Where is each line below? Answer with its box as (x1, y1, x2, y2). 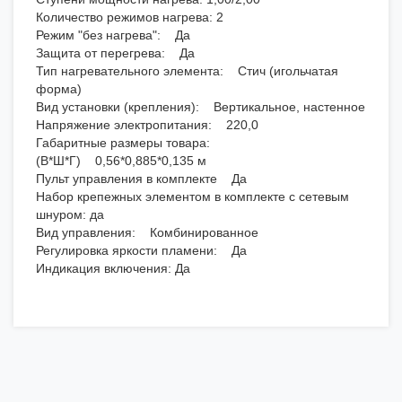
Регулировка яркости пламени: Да (36, 243, 247, 258)
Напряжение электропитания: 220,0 (36, 118, 258, 133)
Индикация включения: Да (36, 261, 190, 276)
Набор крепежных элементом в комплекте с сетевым (36, 189, 349, 205)
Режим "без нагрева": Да (36, 28, 190, 43)
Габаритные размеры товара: (36, 135, 210, 151)
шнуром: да (36, 207, 104, 223)
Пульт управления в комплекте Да (36, 171, 247, 187)
